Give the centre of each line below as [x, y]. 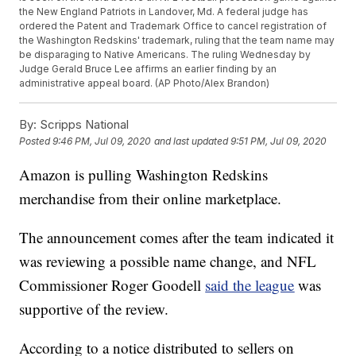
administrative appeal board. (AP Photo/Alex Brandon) [145, 83]
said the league [250, 285]
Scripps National [83, 125]
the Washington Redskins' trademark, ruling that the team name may [177, 41]
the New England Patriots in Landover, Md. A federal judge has [164, 12]
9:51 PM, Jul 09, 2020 [279, 141]
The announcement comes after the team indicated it [177, 238]
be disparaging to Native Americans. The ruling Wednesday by [165, 55]
